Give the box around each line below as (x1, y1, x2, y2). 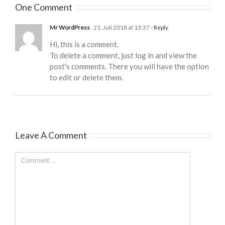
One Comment (15, 1, 72, 13)
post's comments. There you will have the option (50, 61, 209, 71)
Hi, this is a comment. (50, 39, 119, 49)
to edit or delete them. (50, 72, 123, 82)
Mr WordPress (50, 23, 90, 31)
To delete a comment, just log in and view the (50, 50, 197, 60)
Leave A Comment (15, 129, 87, 141)
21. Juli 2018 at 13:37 (92, 23, 150, 31)
